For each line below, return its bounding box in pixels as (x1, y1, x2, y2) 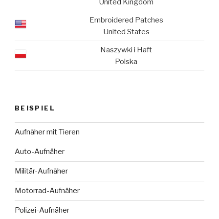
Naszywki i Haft (100, 45, 152, 54)
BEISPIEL (15, 104, 55, 112)
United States (103, 27, 150, 36)
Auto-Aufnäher (15, 147, 65, 156)
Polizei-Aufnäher (15, 206, 69, 215)
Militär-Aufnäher (15, 167, 68, 176)
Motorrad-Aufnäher (15, 186, 80, 196)
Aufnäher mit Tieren (15, 128, 80, 137)
